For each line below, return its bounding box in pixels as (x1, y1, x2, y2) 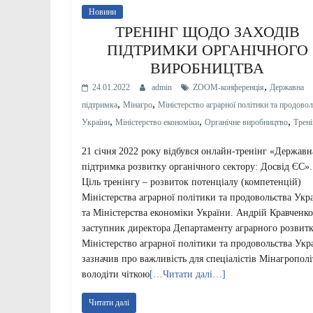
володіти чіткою (82, 268, 150, 279)
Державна (270, 82, 304, 92)
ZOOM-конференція (193, 82, 264, 92)
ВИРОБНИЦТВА (150, 59, 265, 77)
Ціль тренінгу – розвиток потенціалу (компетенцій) (82, 176, 301, 187)
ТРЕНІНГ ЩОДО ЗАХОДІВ (115, 22, 300, 41)
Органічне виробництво (205, 117, 288, 127)
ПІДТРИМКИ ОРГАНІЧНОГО (106, 41, 308, 59)
